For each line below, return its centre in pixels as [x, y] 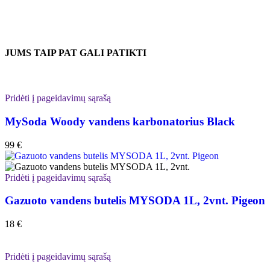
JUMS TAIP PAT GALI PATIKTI [76, 52]
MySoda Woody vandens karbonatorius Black [120, 121]
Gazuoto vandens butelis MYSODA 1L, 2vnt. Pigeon [135, 201]
